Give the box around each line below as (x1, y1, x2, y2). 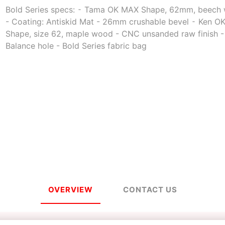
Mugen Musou (47, 37, 88, 45)
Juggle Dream (137, 129, 178, 137)
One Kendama (137, 37, 178, 45)
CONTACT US (123, 184, 177, 194)
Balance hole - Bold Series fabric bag (6, 41, 147, 51)
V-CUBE (55, 129, 80, 137)
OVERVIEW (48, 184, 93, 194)
